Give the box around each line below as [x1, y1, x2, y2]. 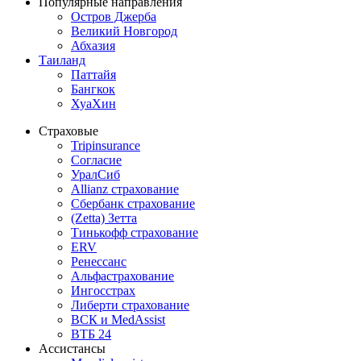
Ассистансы [39, 341, 106, 355]
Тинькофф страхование [71, 225, 198, 239]
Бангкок [71, 81, 115, 96]
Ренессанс [71, 254, 127, 268]
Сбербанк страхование [71, 196, 195, 210]
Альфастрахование [71, 268, 174, 283]
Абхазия [71, 38, 115, 52]
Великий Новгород [71, 23, 177, 38]
